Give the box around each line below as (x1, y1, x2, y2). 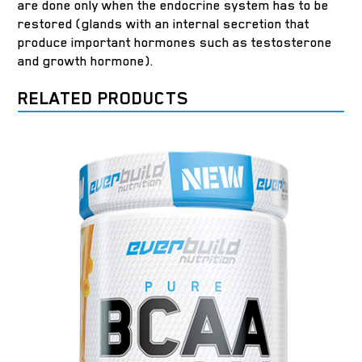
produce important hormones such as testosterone (18, 35, 333, 50)
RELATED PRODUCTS (18, 88, 190, 108)
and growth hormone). (18, 53, 154, 69)
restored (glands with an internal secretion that (18, 16, 310, 32)
